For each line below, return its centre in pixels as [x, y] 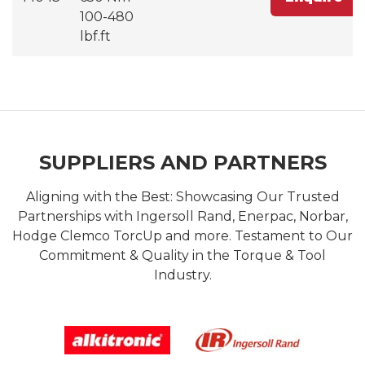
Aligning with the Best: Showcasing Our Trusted [182, 196]
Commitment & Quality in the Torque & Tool [182, 255]
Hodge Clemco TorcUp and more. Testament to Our [182, 235]
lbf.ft [95, 36]
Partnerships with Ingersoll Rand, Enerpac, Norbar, [182, 216]
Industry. [182, 275]
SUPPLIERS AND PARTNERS [182, 162]
